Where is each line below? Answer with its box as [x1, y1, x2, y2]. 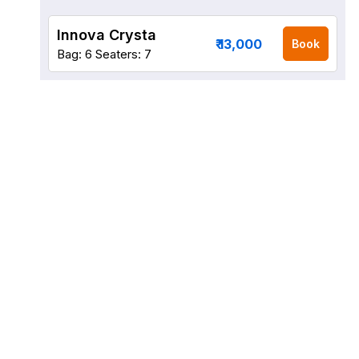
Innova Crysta [57, 26, 156, 43]
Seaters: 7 [95, 46, 151, 62]
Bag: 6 [57, 46, 92, 62]
